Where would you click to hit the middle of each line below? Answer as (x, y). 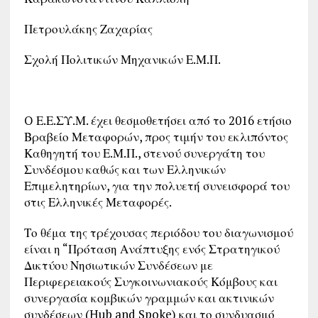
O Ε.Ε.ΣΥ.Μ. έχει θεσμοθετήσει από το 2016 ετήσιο (158, 120)
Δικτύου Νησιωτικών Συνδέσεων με (118, 265)
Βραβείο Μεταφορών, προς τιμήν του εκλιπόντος (156, 137)
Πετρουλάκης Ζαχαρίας (88, 29)
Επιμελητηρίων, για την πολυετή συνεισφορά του (157, 186)
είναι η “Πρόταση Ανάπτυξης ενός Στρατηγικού (152, 249)
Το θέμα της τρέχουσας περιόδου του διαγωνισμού (158, 232)
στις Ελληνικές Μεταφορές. (98, 202)
